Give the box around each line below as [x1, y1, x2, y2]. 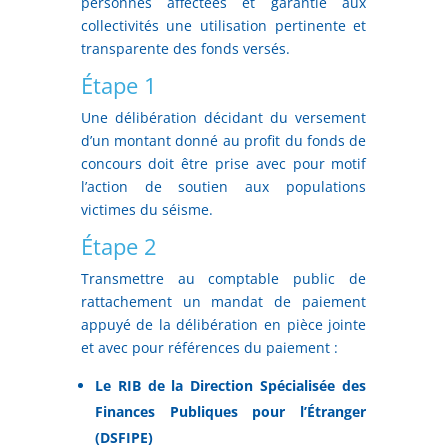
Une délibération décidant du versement [80, 107, 367, 127]
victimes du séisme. [80, 199, 213, 219]
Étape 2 [80, 230, 157, 261]
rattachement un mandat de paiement [80, 291, 367, 311]
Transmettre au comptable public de [80, 268, 367, 288]
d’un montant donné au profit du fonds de [80, 130, 367, 150]
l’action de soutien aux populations [80, 176, 367, 196]
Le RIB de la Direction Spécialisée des [94, 375, 367, 395]
